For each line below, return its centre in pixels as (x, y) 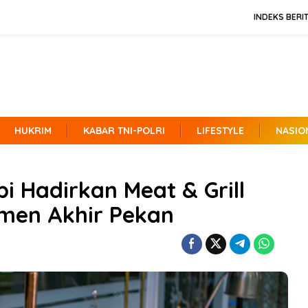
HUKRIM (33, 131)
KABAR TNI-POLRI (124, 131)
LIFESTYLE (220, 131)
